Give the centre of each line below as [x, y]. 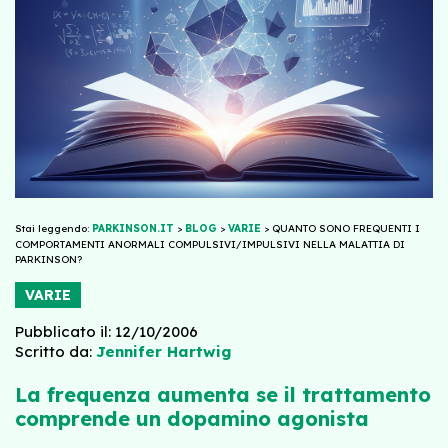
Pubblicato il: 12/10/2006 [106, 331]
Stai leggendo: [53, 228]
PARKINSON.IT [133, 228]
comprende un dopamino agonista [192, 418]
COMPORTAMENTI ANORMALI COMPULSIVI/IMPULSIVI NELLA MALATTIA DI [210, 244]
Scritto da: [53, 351]
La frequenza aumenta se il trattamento [223, 394]
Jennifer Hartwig [163, 351]
